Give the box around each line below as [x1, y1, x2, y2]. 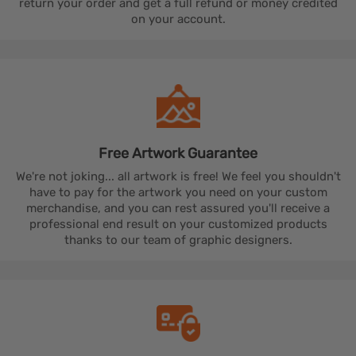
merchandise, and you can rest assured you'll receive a [26, 200, 330, 215]
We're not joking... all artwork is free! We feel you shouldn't [15, 168, 341, 184]
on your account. [130, 11, 226, 26]
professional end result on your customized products [29, 216, 327, 231]
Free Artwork [99, 144, 188, 162]
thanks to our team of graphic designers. [64, 232, 292, 247]
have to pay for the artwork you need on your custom [29, 184, 327, 199]
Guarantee [188, 144, 257, 162]
